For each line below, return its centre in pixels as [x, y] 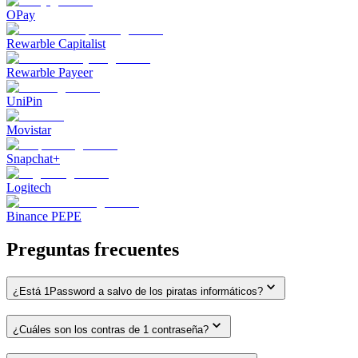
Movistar [29, 129]
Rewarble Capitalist [56, 43]
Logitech [29, 187]
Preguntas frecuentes [93, 250]
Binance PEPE [44, 216]
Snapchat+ [33, 158]
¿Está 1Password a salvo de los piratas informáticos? [138, 292]
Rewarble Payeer [50, 72]
